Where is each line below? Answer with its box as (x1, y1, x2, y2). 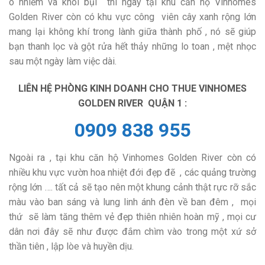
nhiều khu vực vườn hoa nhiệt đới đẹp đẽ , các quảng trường (9, 166, 256, 178)
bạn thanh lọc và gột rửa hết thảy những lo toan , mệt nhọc (9, 41, 256, 53)
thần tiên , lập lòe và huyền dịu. (9, 240, 134, 252)
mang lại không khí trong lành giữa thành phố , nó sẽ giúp (9, 26, 256, 38)
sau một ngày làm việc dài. (9, 56, 117, 67)
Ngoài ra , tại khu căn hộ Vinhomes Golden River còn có (9, 151, 256, 163)
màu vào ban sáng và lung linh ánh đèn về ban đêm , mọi (9, 196, 256, 208)
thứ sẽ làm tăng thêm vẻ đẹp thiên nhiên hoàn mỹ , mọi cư (9, 211, 256, 222)
